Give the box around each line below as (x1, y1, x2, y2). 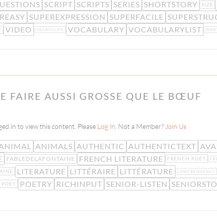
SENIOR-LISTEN (106, 179, 168, 188)
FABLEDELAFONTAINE (6, 155, 75, 162)
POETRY (20, 179, 52, 188)
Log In (97, 122, 115, 131)
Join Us (165, 122, 186, 131)
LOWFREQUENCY (177, 169, 215, 174)
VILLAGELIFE (35, 27, 64, 32)
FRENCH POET (167, 155, 206, 162)
